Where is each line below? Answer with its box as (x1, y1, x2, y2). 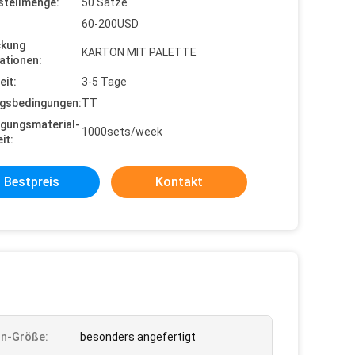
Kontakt (155, 174, 203, 189)
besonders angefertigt (80, 330, 196, 343)
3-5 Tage (82, 75, 127, 88)
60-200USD (82, 17, 139, 30)
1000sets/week (82, 125, 162, 138)
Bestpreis (4, 174, 59, 189)
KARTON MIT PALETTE (82, 46, 197, 59)
